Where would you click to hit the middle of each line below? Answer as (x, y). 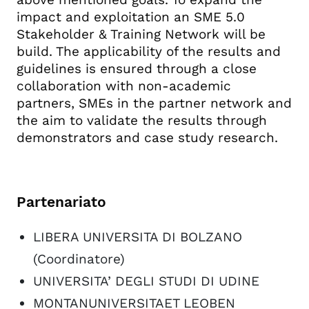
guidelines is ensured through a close (137, 68)
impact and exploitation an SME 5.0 (131, 17)
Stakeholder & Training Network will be (141, 34)
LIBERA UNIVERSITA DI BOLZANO (138, 237)
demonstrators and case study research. (147, 137)
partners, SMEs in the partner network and (154, 103)
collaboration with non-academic (124, 86)
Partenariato (61, 201)
